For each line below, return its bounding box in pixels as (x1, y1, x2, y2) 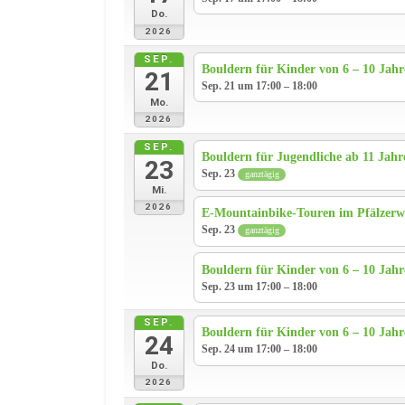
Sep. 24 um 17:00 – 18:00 (202, 343, 318, 356)
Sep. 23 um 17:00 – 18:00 (202, 279, 318, 293)
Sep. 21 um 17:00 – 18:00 (202, 79, 318, 92)
